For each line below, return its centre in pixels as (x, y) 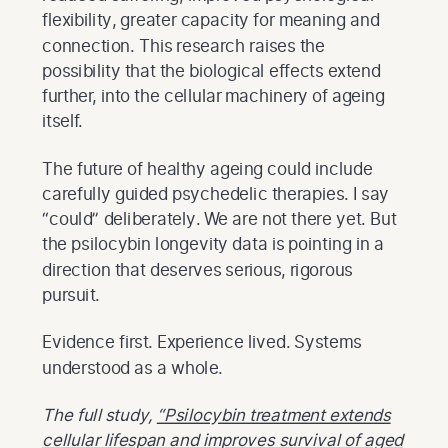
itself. (62, 121)
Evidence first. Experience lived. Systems (202, 342)
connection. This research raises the (183, 45)
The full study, (99, 415)
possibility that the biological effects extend (211, 70)
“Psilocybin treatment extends (273, 415)
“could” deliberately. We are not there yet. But (219, 219)
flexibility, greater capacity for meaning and (211, 20)
